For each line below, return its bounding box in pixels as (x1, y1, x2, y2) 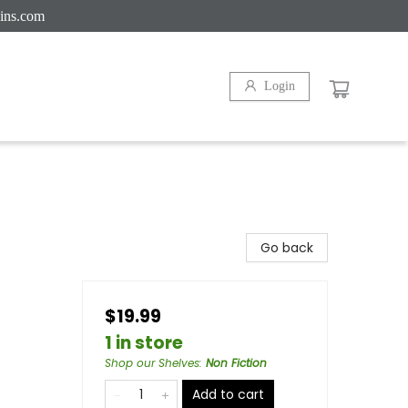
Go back (260, 239, 313, 257)
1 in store (105, 331, 183, 355)
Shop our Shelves (105, 355, 199, 371)
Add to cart (192, 385, 264, 403)
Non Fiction (206, 355, 267, 371)
